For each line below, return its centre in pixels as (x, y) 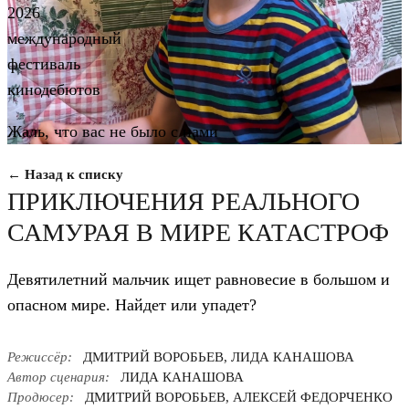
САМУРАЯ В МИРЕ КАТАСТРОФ (198, 232)
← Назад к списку (65, 174)
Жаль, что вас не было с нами (113, 131)
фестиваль (44, 64)
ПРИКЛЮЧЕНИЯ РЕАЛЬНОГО (184, 201)
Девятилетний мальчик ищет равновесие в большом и (199, 279)
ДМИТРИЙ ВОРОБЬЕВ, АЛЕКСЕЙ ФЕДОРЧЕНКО (239, 397)
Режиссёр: (40, 357)
